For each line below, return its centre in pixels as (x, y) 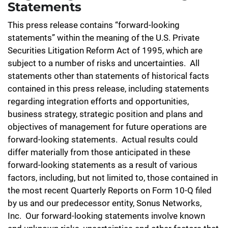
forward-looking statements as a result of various (103, 165)
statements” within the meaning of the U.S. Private (104, 38)
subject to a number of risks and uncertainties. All (104, 63)
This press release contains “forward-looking (94, 25)
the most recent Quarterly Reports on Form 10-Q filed (110, 190)
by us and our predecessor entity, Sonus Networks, (105, 203)
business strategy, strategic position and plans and (105, 114)
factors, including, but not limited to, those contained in (113, 178)
